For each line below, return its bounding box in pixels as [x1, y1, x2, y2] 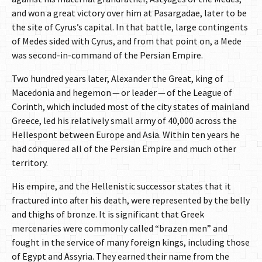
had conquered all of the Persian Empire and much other [12, 143, 236, 155]
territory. [12, 157, 48, 169]
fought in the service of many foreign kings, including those [12, 236, 250, 249]
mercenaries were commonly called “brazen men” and [12, 222, 227, 235]
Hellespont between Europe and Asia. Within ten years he [12, 129, 240, 141]
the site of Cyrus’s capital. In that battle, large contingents [12, 21, 248, 33]
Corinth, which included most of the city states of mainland [12, 101, 249, 113]
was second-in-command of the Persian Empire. [12, 49, 203, 61]
